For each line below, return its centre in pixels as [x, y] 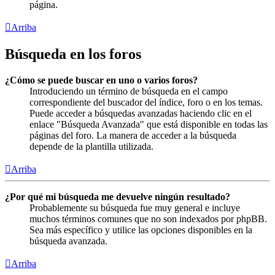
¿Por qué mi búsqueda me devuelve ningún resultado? [118, 196]
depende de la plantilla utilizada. [91, 146]
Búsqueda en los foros [73, 54]
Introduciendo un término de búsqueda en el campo [129, 91]
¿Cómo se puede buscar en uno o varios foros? [101, 80]
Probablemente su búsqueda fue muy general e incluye [135, 207]
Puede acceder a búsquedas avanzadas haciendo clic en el [141, 113]
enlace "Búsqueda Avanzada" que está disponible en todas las [149, 124]
